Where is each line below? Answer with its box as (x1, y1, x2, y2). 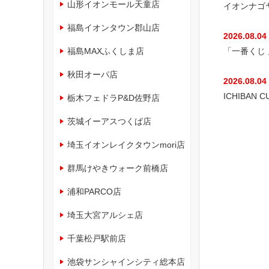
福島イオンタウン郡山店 (67, 22, 160, 32)
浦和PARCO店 (67, 186, 122, 196)
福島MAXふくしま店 (67, 46, 145, 56)
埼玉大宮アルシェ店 (67, 210, 144, 220)
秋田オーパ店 (67, 69, 118, 79)
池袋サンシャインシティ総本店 (67, 256, 186, 267)
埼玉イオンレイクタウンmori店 (67, 139, 186, 150)
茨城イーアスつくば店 (67, 116, 152, 126)
